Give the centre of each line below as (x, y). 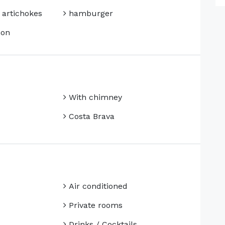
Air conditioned (97, 186)
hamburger (89, 14)
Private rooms (94, 205)
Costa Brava (90, 117)
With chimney (94, 97)
